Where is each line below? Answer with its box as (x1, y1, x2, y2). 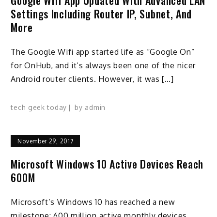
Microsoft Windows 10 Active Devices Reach (11, 156, 204, 172)
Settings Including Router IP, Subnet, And (11, 5, 192, 21)
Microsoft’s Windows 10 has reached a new (11, 197, 175, 207)
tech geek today (11, 103, 67, 112)
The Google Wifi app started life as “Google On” (11, 46, 195, 57)
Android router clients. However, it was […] (11, 74, 174, 84)
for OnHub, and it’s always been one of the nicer (11, 60, 196, 70)
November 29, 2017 (17, 138, 74, 145)
